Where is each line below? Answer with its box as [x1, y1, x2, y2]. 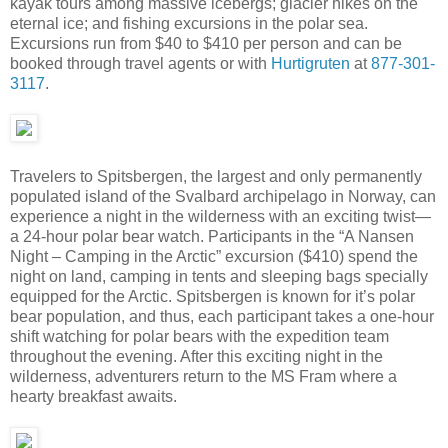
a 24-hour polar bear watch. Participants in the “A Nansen [10, 227, 414, 245]
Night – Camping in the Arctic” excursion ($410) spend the [10, 247, 418, 265]
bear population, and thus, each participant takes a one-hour [10, 307, 434, 325]
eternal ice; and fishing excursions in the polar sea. [10, 14, 368, 32]
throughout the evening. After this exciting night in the [10, 347, 383, 365]
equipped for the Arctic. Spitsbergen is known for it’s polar [10, 287, 415, 305]
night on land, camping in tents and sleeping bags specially [10, 267, 428, 285]
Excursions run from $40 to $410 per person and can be [10, 34, 402, 52]
